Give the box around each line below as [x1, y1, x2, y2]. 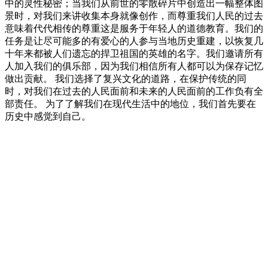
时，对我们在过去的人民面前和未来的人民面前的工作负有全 [5, 86, 263, 97]
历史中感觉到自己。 [5, 111, 91, 122]
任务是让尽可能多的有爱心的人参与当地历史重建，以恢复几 [5, 36, 263, 47]
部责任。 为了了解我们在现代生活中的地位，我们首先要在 [5, 99, 256, 109]
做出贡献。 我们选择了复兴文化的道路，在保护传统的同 [5, 74, 246, 84]
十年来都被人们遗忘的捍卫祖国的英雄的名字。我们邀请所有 [5, 48, 263, 59]
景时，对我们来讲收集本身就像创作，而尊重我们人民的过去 [5, 11, 263, 22]
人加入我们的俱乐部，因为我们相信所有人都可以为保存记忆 [5, 61, 263, 72]
